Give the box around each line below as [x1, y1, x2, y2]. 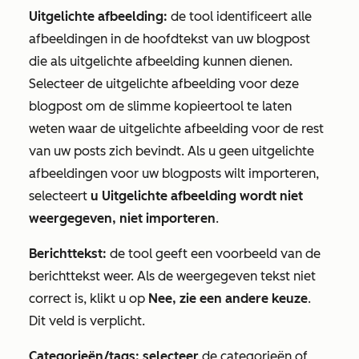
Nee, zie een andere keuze [148, 291, 308, 307]
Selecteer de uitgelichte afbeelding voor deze [29, 76, 299, 92]
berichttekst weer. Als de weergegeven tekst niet [29, 268, 316, 284]
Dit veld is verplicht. [29, 313, 148, 329]
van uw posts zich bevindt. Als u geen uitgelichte [29, 143, 314, 159]
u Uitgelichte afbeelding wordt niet [91, 188, 303, 204]
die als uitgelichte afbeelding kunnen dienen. [29, 54, 292, 70]
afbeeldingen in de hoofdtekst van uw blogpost [29, 31, 310, 47]
